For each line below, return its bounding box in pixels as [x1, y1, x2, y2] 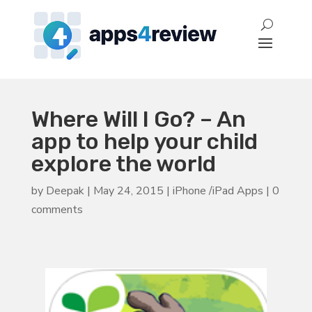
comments [31, 201, 83, 217]
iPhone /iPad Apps [172, 182, 263, 198]
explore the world [31, 150, 216, 177]
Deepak [45, 182, 84, 198]
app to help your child [31, 127, 258, 155]
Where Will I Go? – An [31, 105, 246, 132]
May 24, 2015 [93, 182, 164, 198]
